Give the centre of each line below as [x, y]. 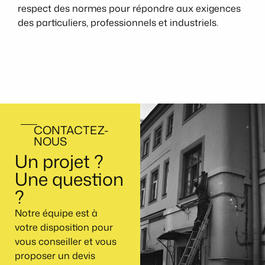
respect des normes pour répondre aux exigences [129, 9]
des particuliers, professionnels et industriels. [118, 23]
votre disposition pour [64, 227]
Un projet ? [59, 161]
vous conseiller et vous [66, 241]
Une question [69, 179]
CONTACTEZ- [71, 130]
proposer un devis [55, 255]
